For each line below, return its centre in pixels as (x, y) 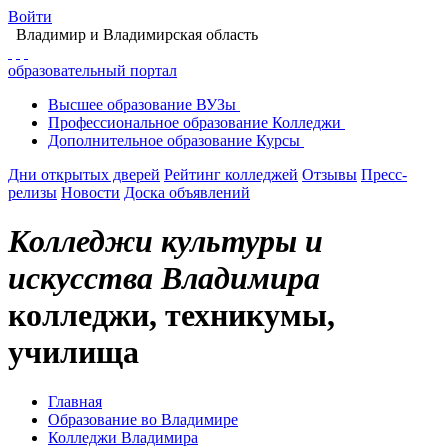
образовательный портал (92, 70)
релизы (32, 192)
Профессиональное (113, 122)
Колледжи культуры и (165, 241)
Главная (75, 401)
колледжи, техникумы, (171, 315)
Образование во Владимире (143, 419)
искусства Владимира (164, 278)
